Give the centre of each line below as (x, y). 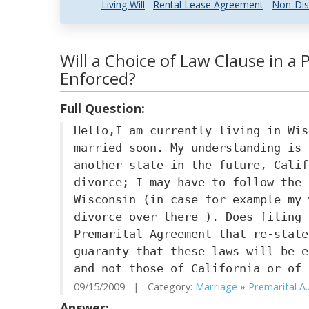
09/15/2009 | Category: (134, 287)
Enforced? (98, 78)
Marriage (216, 287)
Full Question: (102, 108)
